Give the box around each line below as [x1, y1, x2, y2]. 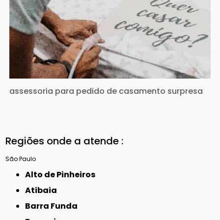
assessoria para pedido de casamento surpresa [9, 85, 203, 97]
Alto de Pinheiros [31, 169, 96, 181]
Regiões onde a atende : [5, 134, 124, 148]
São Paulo [5, 155, 36, 164]
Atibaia [31, 185, 57, 196]
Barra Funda [30, 200, 78, 212]
